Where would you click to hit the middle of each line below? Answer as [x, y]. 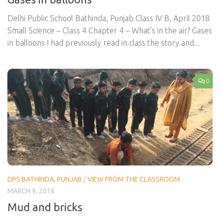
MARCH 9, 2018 [31, 191]
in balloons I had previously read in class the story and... [104, 42]
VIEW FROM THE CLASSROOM [134, 179]
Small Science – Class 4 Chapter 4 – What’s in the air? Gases [110, 30]
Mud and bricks [45, 207]
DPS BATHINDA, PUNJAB [45, 179]
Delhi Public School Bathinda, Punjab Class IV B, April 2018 [109, 18]
